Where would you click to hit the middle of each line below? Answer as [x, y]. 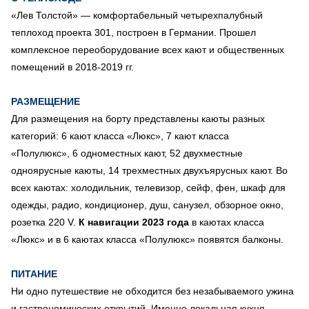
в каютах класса [227, 222]
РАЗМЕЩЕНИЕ [46, 101]
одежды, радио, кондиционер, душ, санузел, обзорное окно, [147, 205]
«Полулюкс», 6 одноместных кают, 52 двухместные [127, 153]
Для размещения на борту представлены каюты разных [138, 118]
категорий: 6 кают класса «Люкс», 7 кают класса [120, 136]
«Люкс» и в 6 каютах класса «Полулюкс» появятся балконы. [150, 239]
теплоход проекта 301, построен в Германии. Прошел [133, 32]
